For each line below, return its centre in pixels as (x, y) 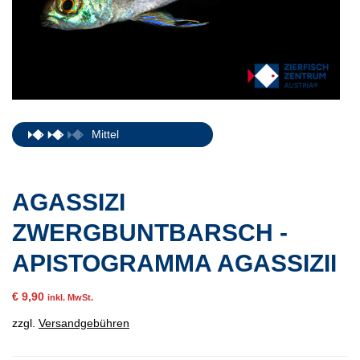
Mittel (105, 135)
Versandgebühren (84, 323)
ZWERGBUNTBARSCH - (150, 233)
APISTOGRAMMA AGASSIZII (174, 264)
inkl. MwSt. (70, 298)
